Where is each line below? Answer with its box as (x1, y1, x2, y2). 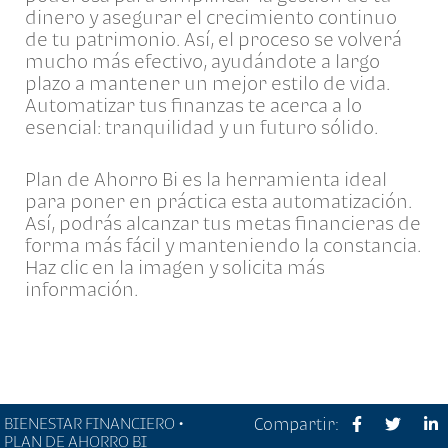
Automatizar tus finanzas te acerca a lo (25, 93, 362, 116)
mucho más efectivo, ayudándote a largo (25, 49, 380, 72)
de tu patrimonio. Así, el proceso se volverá (25, 27, 402, 50)
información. (25, 277, 146, 300)
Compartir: (254, 413, 342, 434)
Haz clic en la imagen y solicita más (25, 255, 325, 278)
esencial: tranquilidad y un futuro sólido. (25, 115, 378, 138)
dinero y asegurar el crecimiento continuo (25, 5, 397, 28)
